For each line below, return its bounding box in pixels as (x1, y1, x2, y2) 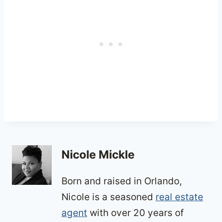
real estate (156, 191, 203, 203)
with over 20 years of (87, 207, 184, 219)
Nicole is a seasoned (61, 191, 156, 203)
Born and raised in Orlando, (61, 175, 182, 187)
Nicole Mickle (61, 147, 135, 162)
